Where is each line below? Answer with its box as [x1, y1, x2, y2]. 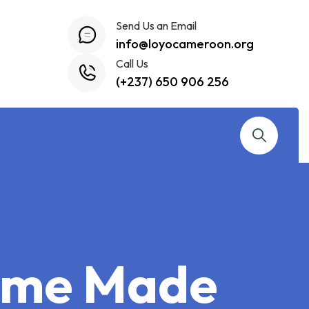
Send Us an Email [116, 18, 197, 32]
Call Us [116, 56, 148, 70]
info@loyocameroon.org [116, 35, 254, 52]
